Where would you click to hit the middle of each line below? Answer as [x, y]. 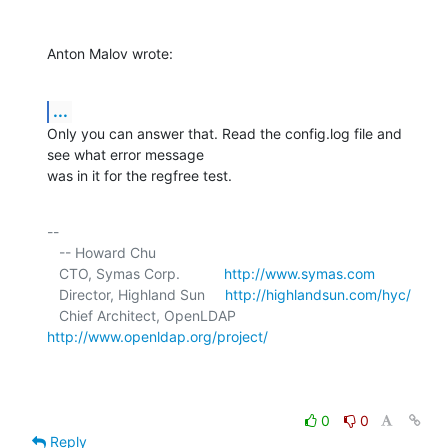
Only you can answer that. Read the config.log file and [224, 133]
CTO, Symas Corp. [141, 273]
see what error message [127, 154]
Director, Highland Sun [142, 294]
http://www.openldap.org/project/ [157, 336]
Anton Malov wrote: [110, 53]
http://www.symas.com [299, 273]
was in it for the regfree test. [139, 175]
